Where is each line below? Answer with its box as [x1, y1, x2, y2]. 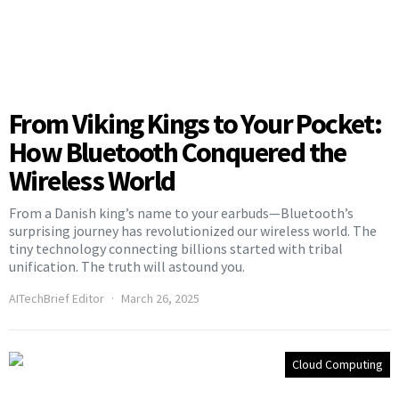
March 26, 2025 [121, 289, 199, 306]
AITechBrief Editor [9, 289, 104, 306]
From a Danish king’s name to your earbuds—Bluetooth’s [9, 203, 354, 222]
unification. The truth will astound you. [9, 256, 245, 275]
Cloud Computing [292, 355, 383, 372]
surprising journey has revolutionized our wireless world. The [9, 221, 377, 240]
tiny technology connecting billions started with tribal [9, 239, 343, 257]
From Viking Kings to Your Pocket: [9, 105, 382, 142]
